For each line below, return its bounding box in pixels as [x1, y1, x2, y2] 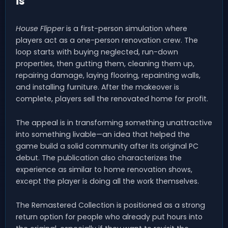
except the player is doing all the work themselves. [16, 176, 199, 186]
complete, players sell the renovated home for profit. [16, 93, 208, 104]
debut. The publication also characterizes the [16, 152, 182, 163]
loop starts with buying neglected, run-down [16, 46, 178, 57]
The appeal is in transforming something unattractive [16, 117, 212, 128]
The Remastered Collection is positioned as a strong [16, 199, 205, 210]
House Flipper [16, 23, 64, 34]
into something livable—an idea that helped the [16, 129, 190, 139]
